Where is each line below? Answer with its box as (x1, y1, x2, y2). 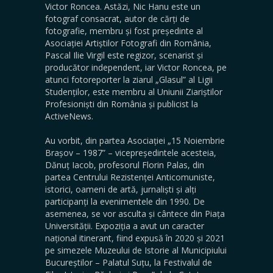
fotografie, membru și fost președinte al (45, 25, 203, 37)
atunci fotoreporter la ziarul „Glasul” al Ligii (45, 74, 213, 85)
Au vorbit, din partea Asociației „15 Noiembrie (45, 135, 225, 146)
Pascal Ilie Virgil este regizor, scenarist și (45, 49, 203, 61)
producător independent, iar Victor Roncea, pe (45, 62, 227, 73)
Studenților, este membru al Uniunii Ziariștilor (45, 86, 222, 97)
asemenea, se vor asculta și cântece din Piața (45, 208, 225, 219)
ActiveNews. (45, 110, 93, 122)
